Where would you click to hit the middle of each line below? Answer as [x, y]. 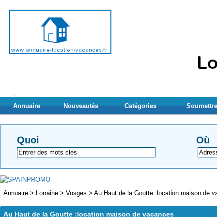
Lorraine [47, 193]
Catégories [140, 106]
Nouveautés [81, 106]
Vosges [76, 193]
